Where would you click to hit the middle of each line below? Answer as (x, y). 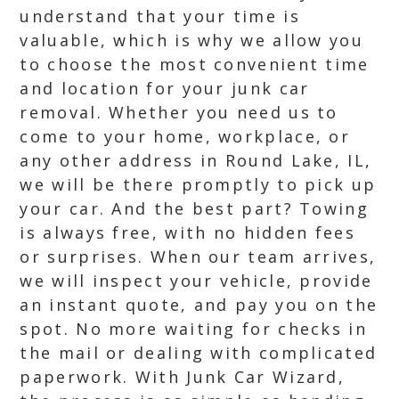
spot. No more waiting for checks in (193, 329)
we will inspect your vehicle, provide (196, 281)
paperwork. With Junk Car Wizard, (183, 377)
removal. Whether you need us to (179, 112)
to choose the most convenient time (195, 64)
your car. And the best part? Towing (194, 208)
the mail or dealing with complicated (199, 353)
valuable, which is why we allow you (191, 40)
